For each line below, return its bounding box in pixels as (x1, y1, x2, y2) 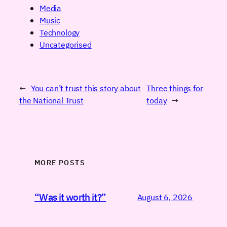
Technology (40, 27, 80, 38)
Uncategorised (40, 39, 92, 50)
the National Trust (19, 94, 84, 105)
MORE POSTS (34, 158, 85, 167)
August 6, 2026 (137, 192, 193, 203)
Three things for (146, 82, 203, 93)
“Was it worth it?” (34, 191, 106, 204)
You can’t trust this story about (30, 82, 141, 93)
